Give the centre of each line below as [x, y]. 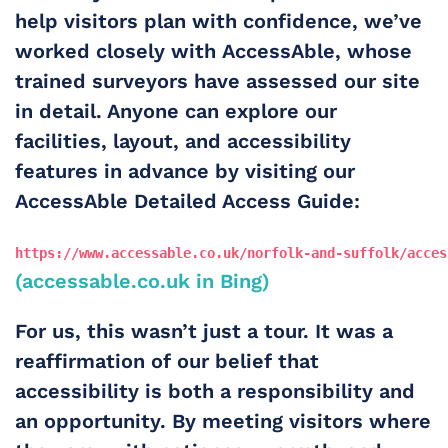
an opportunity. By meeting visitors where [223, 421]
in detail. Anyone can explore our [176, 111]
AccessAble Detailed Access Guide [184, 201]
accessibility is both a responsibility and [215, 391]
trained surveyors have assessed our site [217, 81]
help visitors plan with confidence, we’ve [218, 21]
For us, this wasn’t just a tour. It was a [204, 331]
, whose [373, 51]
